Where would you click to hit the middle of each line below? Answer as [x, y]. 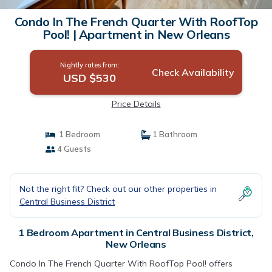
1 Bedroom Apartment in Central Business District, [136, 233]
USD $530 [90, 78]
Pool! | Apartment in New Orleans [136, 34]
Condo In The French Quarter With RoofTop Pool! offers [121, 263]
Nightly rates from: [90, 65]
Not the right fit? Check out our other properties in [118, 189]
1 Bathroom [174, 134]
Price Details [136, 104]
